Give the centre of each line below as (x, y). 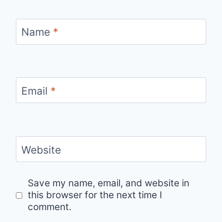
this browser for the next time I (95, 195)
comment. (50, 207)
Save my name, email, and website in (109, 183)
